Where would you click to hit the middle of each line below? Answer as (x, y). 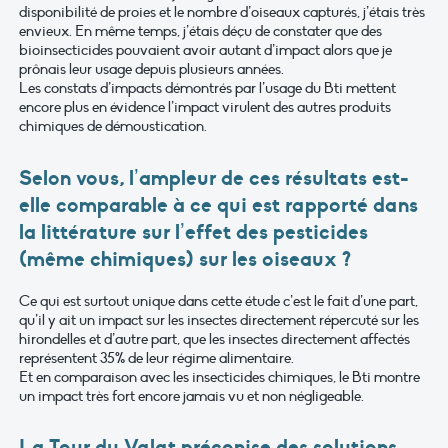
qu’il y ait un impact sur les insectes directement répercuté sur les (219, 319)
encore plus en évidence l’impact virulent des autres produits (205, 107)
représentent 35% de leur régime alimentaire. (156, 357)
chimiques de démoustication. (113, 126)
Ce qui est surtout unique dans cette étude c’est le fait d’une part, (218, 300)
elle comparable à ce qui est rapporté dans (218, 204)
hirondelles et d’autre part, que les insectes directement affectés (214, 338)
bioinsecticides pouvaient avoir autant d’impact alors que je (205, 50)
